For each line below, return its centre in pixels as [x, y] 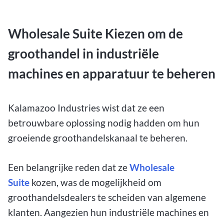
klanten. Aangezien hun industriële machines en [108, 212]
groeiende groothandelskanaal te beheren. [98, 138]
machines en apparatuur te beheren [112, 73]
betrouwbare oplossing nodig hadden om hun [104, 123]
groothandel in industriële [83, 53]
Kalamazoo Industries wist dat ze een [86, 108]
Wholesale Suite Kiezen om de [95, 33]
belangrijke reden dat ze [78, 167]
